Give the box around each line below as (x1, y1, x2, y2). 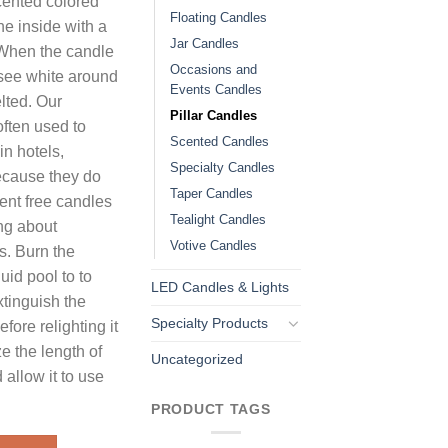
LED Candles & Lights (151, 278, 289, 295)
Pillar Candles (170, 107, 257, 123)
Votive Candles (170, 237, 257, 253)
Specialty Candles (170, 159, 275, 175)
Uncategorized (151, 350, 243, 367)
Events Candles (170, 81, 262, 97)
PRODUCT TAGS (151, 401, 271, 418)
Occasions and (170, 61, 257, 77)
